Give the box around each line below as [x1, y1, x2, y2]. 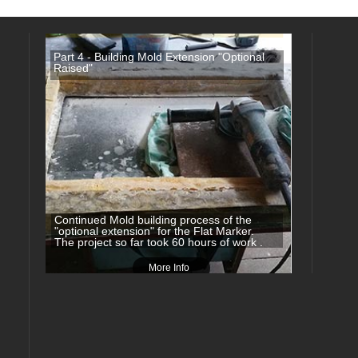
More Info [149, 262, 190, 273]
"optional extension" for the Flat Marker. [54, 225, 268, 237]
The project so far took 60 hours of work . [54, 236, 264, 249]
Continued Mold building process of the [54, 213, 253, 226]
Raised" [54, 62, 93, 74]
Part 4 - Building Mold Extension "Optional [54, 50, 265, 63]
